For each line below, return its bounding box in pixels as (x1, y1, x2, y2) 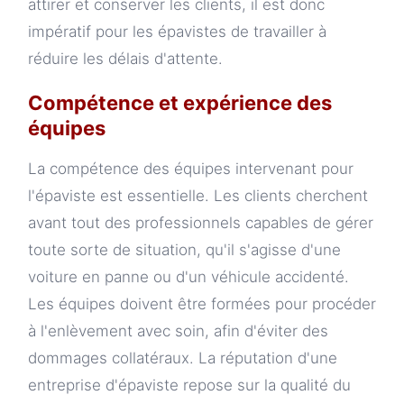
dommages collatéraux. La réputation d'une (28, 349, 337, 368)
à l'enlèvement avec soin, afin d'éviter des (28, 322, 328, 341)
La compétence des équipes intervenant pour (28, 160, 353, 179)
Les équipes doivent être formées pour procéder (28, 295, 376, 314)
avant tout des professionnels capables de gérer (28, 214, 373, 233)
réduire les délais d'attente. (28, 50, 223, 69)
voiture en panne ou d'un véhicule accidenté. (28, 268, 349, 287)
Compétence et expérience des (28, 91, 332, 115)
